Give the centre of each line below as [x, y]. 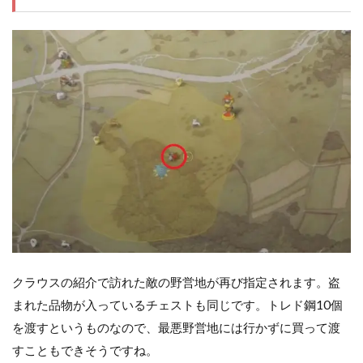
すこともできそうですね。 [85, 350]
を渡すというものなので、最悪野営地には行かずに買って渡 [176, 328]
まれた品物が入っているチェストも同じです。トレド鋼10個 [177, 305]
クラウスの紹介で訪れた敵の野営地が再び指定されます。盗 [176, 282]
